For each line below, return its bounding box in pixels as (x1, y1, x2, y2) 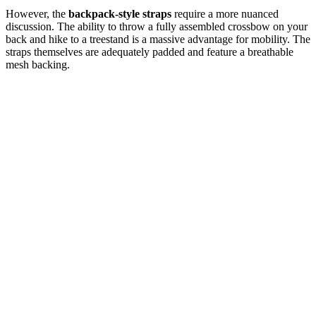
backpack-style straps (68, 8, 171, 20)
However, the (6, 8, 68, 20)
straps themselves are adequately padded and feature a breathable (6, 46, 293, 59)
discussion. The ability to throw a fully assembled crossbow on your (6, 20, 308, 33)
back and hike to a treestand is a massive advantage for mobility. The (6, 33, 310, 46)
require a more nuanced (171, 8, 279, 20)
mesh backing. (6, 59, 70, 71)
